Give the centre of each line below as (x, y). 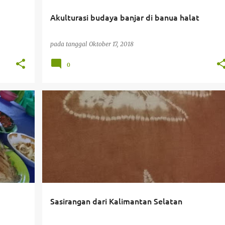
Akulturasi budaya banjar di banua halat (125, 17)
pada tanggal (69, 44)
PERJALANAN (72, 108)
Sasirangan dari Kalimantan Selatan (116, 201)
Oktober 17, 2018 (111, 44)
